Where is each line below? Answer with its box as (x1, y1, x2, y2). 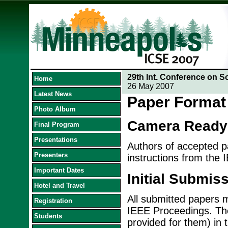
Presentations (34, 136, 77, 144)
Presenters (34, 151, 68, 159)
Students (34, 212, 62, 220)
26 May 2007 (127, 82, 174, 91)
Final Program (34, 121, 79, 128)
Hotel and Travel (34, 182, 85, 189)
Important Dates (34, 166, 84, 174)
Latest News (34, 90, 72, 98)
